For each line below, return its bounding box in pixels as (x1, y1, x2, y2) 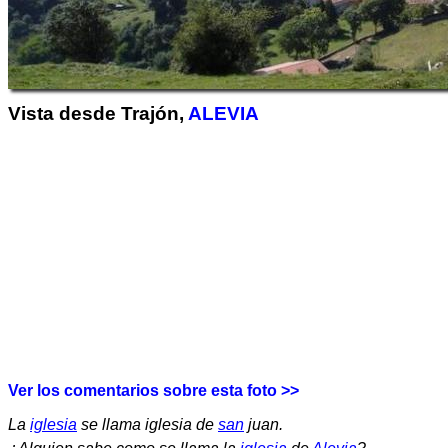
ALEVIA (188, 103, 259, 124)
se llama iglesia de (77, 415, 218, 433)
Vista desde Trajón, (8, 103, 188, 124)
